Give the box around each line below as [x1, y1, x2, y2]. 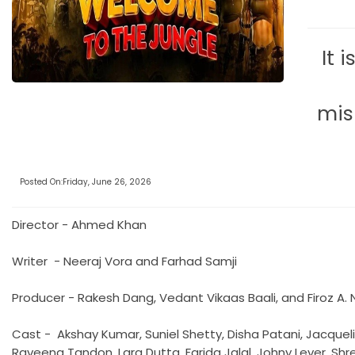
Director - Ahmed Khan [12, 216, 147, 233]
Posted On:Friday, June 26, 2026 [20, 175, 151, 188]
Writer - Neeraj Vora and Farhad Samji [12, 252, 237, 269]
